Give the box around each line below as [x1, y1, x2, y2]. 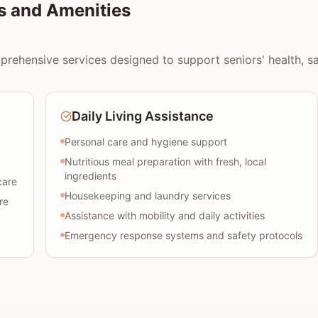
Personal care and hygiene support [65, 136, 227, 148]
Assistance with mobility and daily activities [65, 209, 265, 221]
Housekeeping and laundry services [65, 190, 231, 202]
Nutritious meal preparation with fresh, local [65, 155, 266, 168]
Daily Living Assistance [72, 109, 214, 124]
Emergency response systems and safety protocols [65, 229, 302, 241]
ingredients [65, 170, 116, 182]
